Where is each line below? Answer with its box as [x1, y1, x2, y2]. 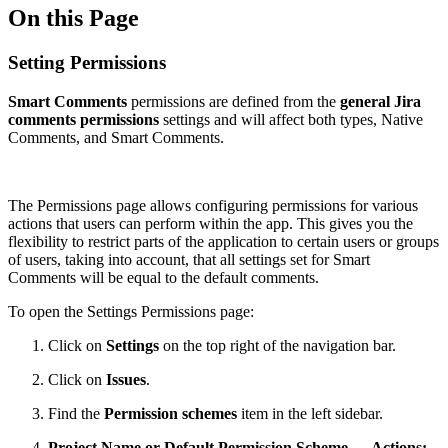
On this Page [8, 4, 139, 31]
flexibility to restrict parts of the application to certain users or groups [8, 232, 439, 250]
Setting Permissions [8, 51, 166, 73]
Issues [106, 370, 146, 388]
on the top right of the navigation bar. [163, 336, 396, 354]
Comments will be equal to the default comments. [8, 268, 319, 286]
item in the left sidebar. [237, 404, 383, 422]
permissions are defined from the [127, 92, 340, 110]
